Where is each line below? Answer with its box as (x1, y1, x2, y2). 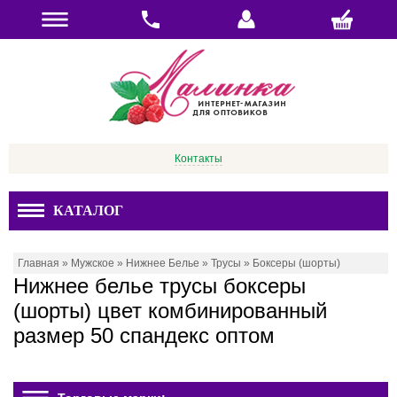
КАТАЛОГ (53, 203, 123, 218)
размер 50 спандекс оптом (13, 323, 275, 347)
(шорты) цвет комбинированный (13, 299, 327, 323)
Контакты (175, 152, 222, 165)
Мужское (71, 257, 114, 269)
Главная (18, 257, 59, 269)
